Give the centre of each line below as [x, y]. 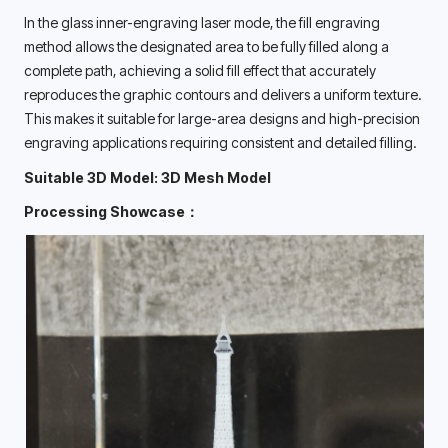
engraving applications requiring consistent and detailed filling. [221, 142]
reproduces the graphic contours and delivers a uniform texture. [222, 94]
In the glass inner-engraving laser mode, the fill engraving [202, 22]
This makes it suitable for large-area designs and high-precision [222, 118]
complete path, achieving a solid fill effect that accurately [200, 70]
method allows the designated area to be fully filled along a [206, 46]
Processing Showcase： [111, 212]
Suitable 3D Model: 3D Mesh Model [147, 177]
